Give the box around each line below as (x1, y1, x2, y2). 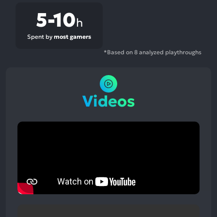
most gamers (54, 32, 91, 40)
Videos (82, 91, 135, 111)
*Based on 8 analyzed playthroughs (104, 48, 201, 56)
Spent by (27, 32, 54, 40)
